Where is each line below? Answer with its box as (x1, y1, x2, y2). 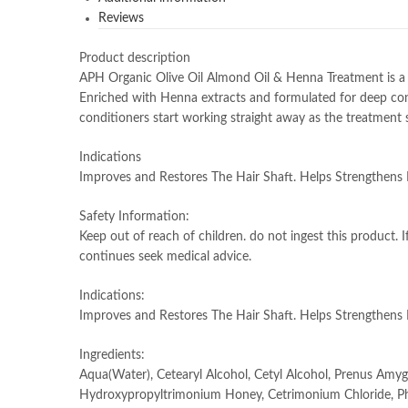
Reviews (98, 11, 144, 25)
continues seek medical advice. (79, 250, 251, 263)
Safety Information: (79, 209, 189, 223)
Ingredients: (79, 348, 145, 362)
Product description (79, 51, 190, 65)
